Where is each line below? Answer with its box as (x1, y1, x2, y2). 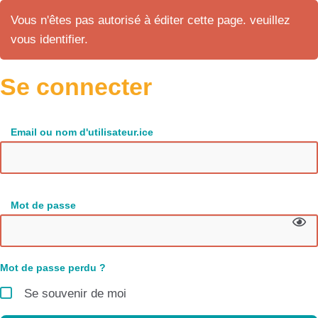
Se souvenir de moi (24, 287, 126, 301)
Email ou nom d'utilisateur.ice (11, 126, 153, 138)
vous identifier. (11, 33, 88, 46)
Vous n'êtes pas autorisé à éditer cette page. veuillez (11, 13, 290, 27)
